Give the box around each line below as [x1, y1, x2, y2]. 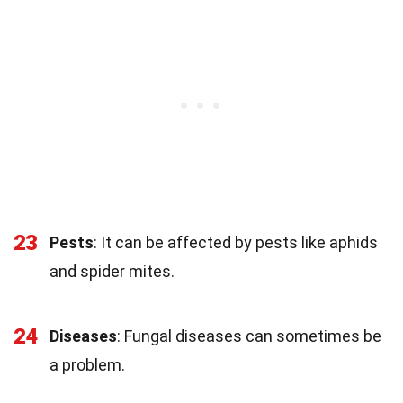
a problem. [49, 354, 125, 374]
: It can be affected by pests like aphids [94, 232, 378, 252]
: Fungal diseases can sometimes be [117, 326, 381, 345]
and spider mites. [49, 261, 175, 281]
